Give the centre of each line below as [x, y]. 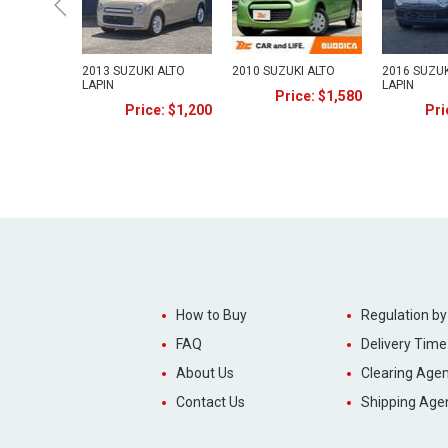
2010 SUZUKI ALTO [283, 71]
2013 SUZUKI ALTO [133, 71]
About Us [204, 373]
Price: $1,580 [318, 96]
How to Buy [211, 315]
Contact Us [210, 402]
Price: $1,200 [168, 110]
